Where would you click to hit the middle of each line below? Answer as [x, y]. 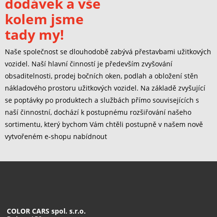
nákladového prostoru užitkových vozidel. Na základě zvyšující [105, 88]
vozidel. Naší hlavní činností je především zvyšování [89, 64]
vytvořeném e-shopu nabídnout [56, 137]
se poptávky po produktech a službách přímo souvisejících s [102, 100]
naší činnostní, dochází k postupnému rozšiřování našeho [98, 112]
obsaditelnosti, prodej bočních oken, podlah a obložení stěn [101, 76]
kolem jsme [44, 19]
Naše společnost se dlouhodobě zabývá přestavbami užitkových [108, 52]
